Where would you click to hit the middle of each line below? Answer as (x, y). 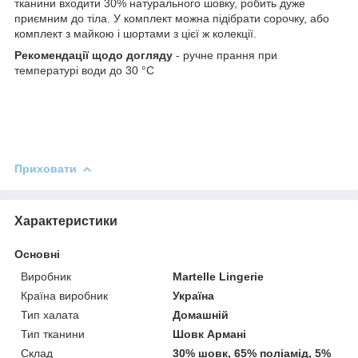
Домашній (201, 314)
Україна (194, 295)
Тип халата (50, 314)
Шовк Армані (210, 334)
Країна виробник (64, 295)
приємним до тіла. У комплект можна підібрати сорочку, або (172, 18)
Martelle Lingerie (219, 276)
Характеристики (66, 221)
